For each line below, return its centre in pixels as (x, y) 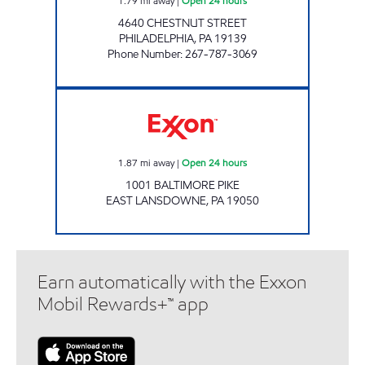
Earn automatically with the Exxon (172, 282)
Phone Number (144, 54)
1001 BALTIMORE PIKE (182, 185)
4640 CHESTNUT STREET (182, 23)
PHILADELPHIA (156, 38)
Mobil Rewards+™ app (123, 304)
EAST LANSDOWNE (156, 200)
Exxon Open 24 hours (224, 95)
